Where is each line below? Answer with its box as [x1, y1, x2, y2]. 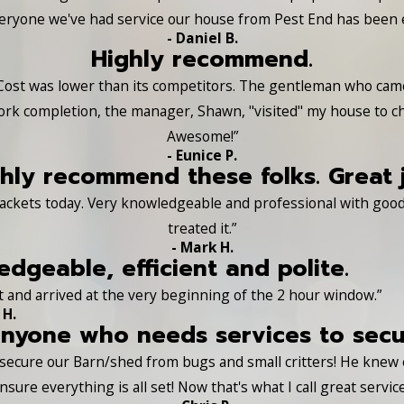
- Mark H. [170, 236, 234, 257]
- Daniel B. [166, 27, 238, 48]
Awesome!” [166, 125, 238, 146]
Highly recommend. [91, 41, 313, 77]
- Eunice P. [167, 144, 237, 165]
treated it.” [168, 217, 236, 238]
